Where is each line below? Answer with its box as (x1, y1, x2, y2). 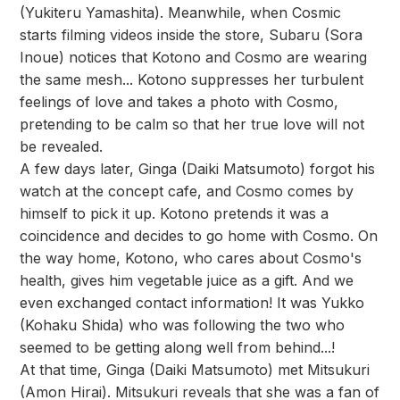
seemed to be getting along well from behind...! (20, 338, 335, 356)
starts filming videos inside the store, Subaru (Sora (20, 26, 362, 44)
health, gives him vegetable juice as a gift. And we (20, 271, 354, 289)
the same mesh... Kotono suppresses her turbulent (20, 71, 363, 88)
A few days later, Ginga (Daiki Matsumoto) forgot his (20, 160, 375, 178)
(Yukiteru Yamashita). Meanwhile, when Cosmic (20, 4, 341, 21)
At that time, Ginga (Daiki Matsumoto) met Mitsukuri (20, 361, 370, 379)
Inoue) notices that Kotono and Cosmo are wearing (20, 48, 367, 66)
